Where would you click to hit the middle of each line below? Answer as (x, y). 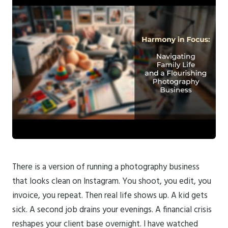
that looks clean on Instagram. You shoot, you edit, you (112, 182)
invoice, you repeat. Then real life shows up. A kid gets (110, 196)
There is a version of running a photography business (106, 167)
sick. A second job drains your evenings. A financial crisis (112, 210)
